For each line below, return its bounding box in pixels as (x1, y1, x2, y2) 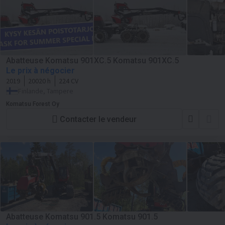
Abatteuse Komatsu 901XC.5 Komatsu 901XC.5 (6, 56, 179, 65)
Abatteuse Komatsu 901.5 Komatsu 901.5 (6, 212, 158, 221)
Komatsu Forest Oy (6, 100, 59, 107)
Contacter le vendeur (60, 114, 137, 124)
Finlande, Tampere (18, 86, 73, 95)
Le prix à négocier (6, 66, 75, 75)
